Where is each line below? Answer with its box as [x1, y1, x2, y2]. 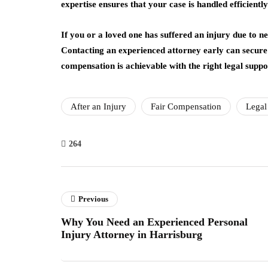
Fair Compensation [151, 102, 221, 111]
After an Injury [71, 102, 126, 111]
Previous [78, 194, 108, 203]
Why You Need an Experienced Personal [61, 216, 248, 228]
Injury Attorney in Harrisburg [61, 229, 202, 240]
